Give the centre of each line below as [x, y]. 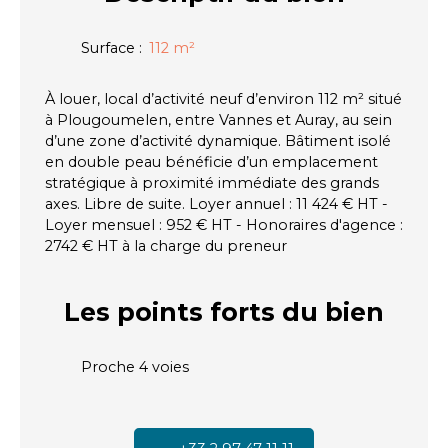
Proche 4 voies [135, 367]
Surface [108, 48]
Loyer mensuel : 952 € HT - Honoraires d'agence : [224, 225]
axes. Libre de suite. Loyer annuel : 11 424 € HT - [216, 204]
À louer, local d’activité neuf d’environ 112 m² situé [223, 99]
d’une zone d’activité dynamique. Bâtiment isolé [218, 141]
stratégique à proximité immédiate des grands [212, 183]
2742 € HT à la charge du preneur [166, 246]
